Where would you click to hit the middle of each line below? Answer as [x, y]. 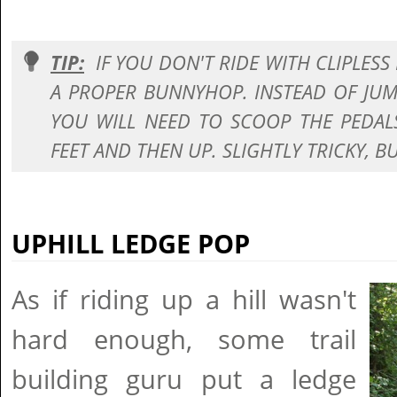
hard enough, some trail [184, 339]
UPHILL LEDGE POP [131, 244]
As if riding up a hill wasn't [184, 300]
